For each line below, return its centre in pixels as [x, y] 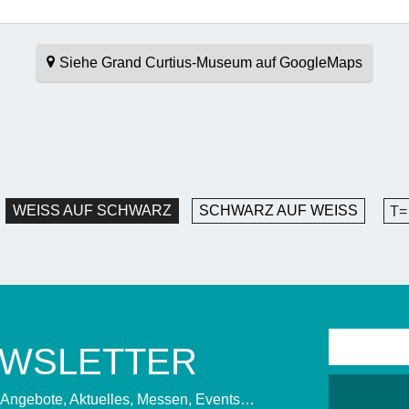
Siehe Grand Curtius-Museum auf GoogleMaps [211, 62]
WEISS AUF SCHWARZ [87, 210]
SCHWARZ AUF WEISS [273, 210]
